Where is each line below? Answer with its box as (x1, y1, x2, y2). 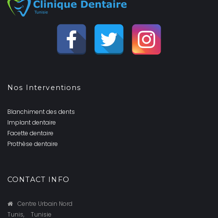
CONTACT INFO (7, 175, 70, 184)
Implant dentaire (7, 118, 56, 127)
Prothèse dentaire (7, 139, 58, 148)
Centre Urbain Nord (18, 199, 73, 208)
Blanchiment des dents (7, 107, 75, 116)
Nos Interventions (7, 83, 81, 92)
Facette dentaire (7, 128, 54, 137)
